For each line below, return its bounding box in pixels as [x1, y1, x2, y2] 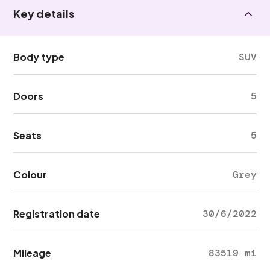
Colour [13, 168, 48, 181]
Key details [13, 7, 75, 20]
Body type [13, 51, 65, 63]
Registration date [13, 207, 101, 220]
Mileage [13, 246, 52, 259]
